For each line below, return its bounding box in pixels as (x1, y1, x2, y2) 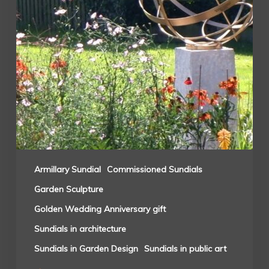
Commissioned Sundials (106, 163, 202, 175)
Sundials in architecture (34, 223, 126, 234)
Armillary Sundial (34, 163, 101, 175)
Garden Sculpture (34, 183, 103, 195)
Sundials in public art (144, 243, 226, 254)
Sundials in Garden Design (34, 243, 138, 254)
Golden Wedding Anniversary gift (34, 203, 166, 214)
